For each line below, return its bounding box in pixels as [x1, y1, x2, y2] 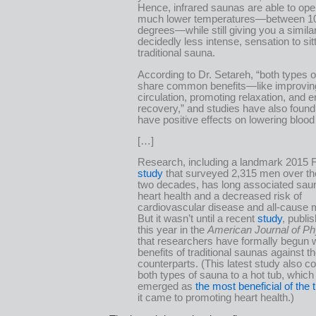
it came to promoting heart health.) [138, 292, 294, 304]
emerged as [138, 281, 195, 293]
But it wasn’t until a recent [138, 213, 257, 225]
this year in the [138, 224, 207, 236]
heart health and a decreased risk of [138, 190, 302, 202]
